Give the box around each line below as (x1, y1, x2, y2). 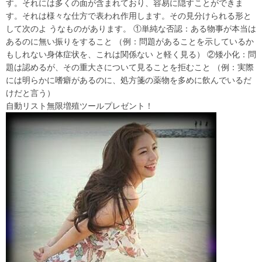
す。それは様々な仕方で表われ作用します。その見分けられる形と (6, 11, 251, 20)
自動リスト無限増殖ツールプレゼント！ (6, 101, 153, 111)
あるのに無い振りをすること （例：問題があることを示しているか (6, 36, 254, 46)
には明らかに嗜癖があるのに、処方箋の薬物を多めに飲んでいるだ (6, 75, 251, 85)
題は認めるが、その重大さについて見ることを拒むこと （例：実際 (6, 62, 254, 72)
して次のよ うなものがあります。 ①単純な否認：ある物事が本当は (6, 23, 256, 33)
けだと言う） (6, 88, 106, 98)
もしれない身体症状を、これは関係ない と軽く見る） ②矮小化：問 (6, 49, 256, 59)
